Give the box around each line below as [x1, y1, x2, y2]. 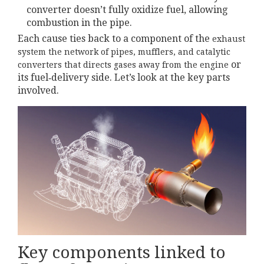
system [18, 47, 46, 57]
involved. [18, 85, 59, 97]
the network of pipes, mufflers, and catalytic [48, 47, 230, 57]
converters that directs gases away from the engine [18, 60, 229, 70]
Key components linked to [18, 242, 226, 262]
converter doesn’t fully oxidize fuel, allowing [27, 4, 227, 16]
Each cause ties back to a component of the [18, 33, 212, 45]
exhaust [212, 34, 245, 44]
